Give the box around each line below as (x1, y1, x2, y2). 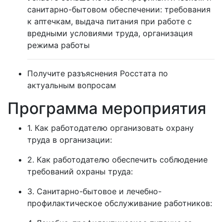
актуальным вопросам (27, 80, 116, 90)
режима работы (27, 40, 90, 50)
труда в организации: (27, 135, 112, 145)
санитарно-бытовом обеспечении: (27, 4, 165, 14)
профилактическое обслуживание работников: (27, 198, 212, 208)
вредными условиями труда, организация (27, 28, 193, 38)
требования (165, 4, 211, 14)
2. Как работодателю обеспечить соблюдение (27, 155, 208, 165)
